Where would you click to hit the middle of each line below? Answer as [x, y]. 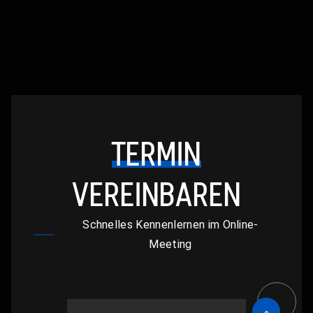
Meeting [170, 244]
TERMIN [156, 154]
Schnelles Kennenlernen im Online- [170, 224]
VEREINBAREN [156, 194]
